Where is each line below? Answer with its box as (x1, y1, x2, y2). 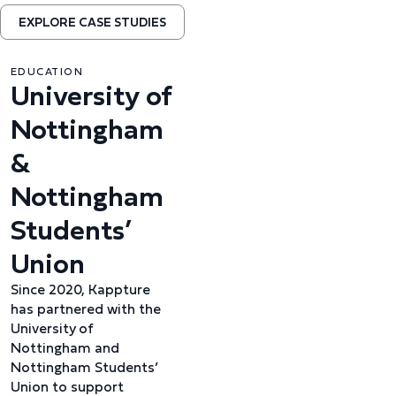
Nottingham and (11, 337, 119, 358)
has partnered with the (11, 298, 161, 319)
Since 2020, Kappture (11, 278, 150, 300)
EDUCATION (11, 64, 83, 79)
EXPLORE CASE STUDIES (19, 12, 166, 31)
